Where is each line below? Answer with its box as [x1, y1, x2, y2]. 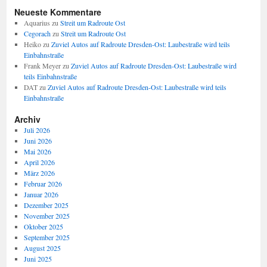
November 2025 [23, 211, 70, 221]
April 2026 [23, 157, 55, 167]
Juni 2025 [23, 254, 52, 263]
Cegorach [23, 29, 51, 38]
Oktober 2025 [23, 222, 63, 231]
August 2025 [23, 243, 61, 253]
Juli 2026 [23, 125, 50, 135]
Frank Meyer [23, 61, 61, 70]
